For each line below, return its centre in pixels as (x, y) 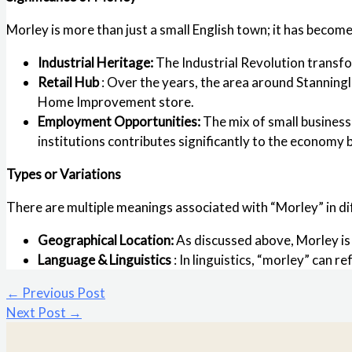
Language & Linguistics (106, 259)
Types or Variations (64, 174)
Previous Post (62, 292)
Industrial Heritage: (97, 62)
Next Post (37, 312)
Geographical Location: (107, 240)
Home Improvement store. (116, 101)
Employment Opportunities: (120, 121)
